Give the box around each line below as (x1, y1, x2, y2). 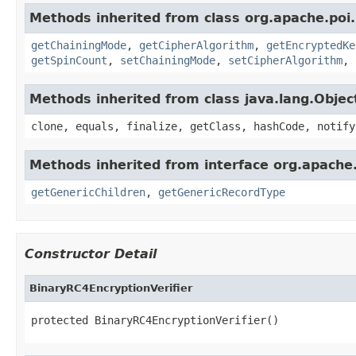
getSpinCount (31, 53, 107, 67)
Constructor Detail (25, 246, 157, 261)
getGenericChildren (31, 185, 145, 199)
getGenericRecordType (158, 185, 285, 199)
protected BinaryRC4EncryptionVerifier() (31, 313, 279, 327)
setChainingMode (120, 53, 215, 67)
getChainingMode (31, 38, 126, 52)
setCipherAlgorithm (228, 53, 342, 67)
